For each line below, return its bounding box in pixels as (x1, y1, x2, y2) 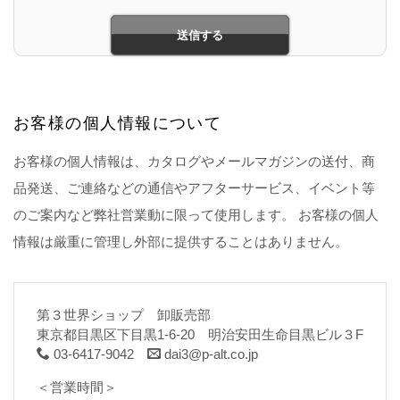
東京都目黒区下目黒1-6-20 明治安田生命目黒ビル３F (37, 327, 363, 342)
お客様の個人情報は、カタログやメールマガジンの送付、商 (13, 154, 375, 169)
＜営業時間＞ (37, 379, 117, 395)
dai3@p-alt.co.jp (161, 346, 258, 362)
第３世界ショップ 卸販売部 (37, 307, 211, 322)
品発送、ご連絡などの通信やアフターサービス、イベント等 (13, 180, 375, 196)
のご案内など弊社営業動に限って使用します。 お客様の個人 (13, 207, 379, 222)
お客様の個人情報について (13, 114, 222, 132)
